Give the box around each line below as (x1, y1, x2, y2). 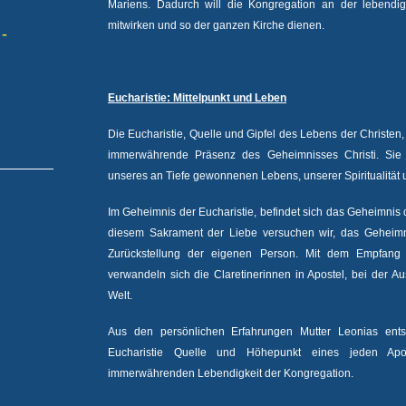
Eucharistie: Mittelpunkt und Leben (108, 92, 286, 104)
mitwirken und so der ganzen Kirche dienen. (108, 19, 324, 32)
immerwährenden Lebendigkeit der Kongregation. (108, 367, 353, 380)
